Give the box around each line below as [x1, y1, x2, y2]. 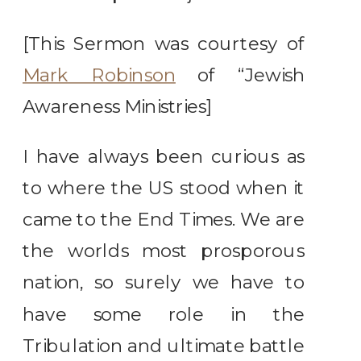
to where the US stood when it [23, 176, 305, 199]
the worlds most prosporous [23, 240, 305, 262]
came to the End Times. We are [23, 209, 305, 230]
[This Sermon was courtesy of [23, 32, 305, 55]
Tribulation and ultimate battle [23, 334, 305, 357]
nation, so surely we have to [23, 272, 305, 294]
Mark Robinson [23, 64, 176, 86]
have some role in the [23, 303, 305, 326]
